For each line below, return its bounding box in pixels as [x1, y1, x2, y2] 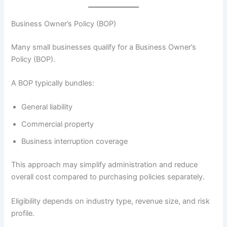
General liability [21, 102, 73, 112]
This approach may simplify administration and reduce [11, 160, 198, 170]
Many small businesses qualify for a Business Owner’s [11, 42, 197, 52]
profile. [11, 208, 35, 218]
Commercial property [21, 120, 94, 129]
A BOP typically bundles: [11, 79, 95, 88]
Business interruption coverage [21, 137, 128, 146]
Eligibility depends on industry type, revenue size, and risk [11, 196, 210, 206]
